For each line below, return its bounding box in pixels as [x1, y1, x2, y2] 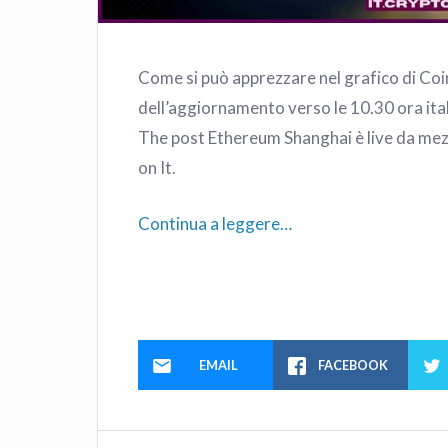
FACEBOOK [318, 357, 389, 374]
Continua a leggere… [138, 212, 292, 234]
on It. [138, 157, 176, 179]
